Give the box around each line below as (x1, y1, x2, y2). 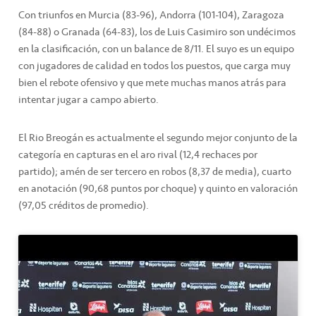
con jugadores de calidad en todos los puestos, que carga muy (18, 57, 291, 75)
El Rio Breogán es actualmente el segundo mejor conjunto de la (18, 129, 298, 147)
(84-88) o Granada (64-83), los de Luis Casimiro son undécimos (18, 23, 296, 41)
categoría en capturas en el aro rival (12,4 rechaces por (18, 146, 257, 164)
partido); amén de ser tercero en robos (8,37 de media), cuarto (18, 163, 291, 181)
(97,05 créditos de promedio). (18, 197, 149, 214)
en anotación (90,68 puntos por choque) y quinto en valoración (18, 180, 298, 197)
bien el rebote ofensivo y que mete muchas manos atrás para (18, 74, 286, 92)
